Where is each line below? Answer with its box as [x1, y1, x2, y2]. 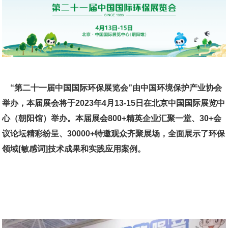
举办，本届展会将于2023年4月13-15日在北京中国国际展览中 [2, 99, 225, 108]
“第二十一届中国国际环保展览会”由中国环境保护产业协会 [10, 83, 222, 93]
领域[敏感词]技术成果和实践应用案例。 [2, 145, 146, 154]
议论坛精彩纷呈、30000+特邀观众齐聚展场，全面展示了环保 [2, 129, 225, 138]
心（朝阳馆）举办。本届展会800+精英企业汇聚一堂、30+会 [2, 114, 222, 123]
